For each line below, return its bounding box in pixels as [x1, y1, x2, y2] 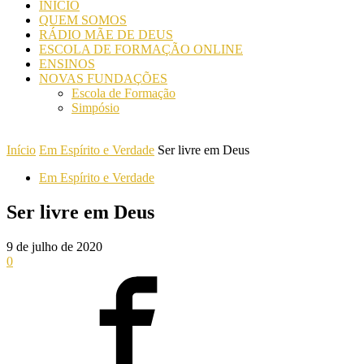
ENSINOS [39, 57, 95, 71]
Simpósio [71, 101, 119, 115]
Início [6, 143, 36, 157]
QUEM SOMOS [39, 13, 127, 27]
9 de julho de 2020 [6, 239, 102, 253]
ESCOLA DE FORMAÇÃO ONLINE [39, 42, 243, 56]
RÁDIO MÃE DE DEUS [39, 28, 173, 41]
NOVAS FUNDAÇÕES [39, 71, 167, 85]
